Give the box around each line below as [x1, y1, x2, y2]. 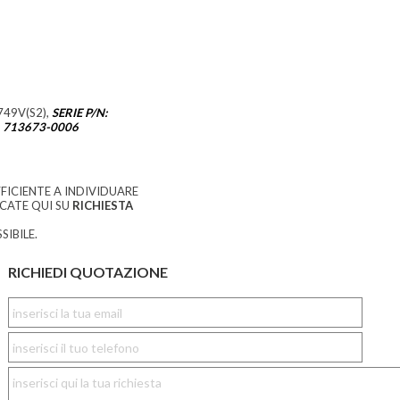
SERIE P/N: [51, 105, 110, 121]
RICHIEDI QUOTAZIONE [7, 263, 168, 281]
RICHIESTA [71, 198, 133, 213]
